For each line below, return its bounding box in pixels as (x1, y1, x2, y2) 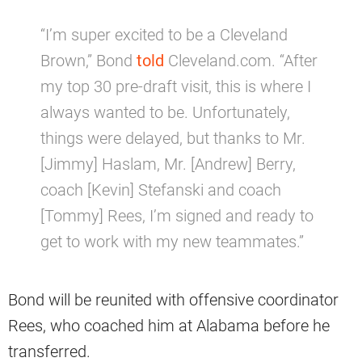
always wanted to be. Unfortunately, (40, 103, 290, 123)
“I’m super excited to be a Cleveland (40, 25, 288, 45)
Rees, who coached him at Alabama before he (8, 316, 330, 336)
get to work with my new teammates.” (40, 232, 304, 252)
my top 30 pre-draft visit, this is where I (40, 77, 311, 97)
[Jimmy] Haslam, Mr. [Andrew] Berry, (40, 154, 296, 175)
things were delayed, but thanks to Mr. (40, 128, 305, 149)
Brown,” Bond (40, 51, 137, 71)
